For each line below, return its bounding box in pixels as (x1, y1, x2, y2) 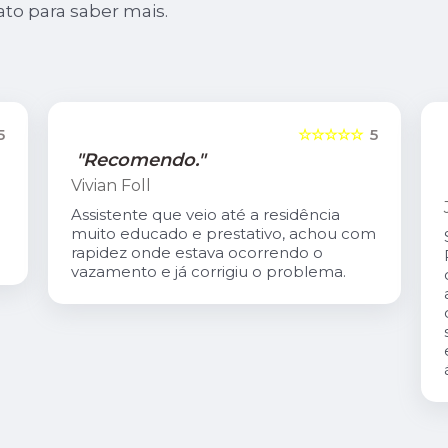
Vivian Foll (70, 176, 151, 196)
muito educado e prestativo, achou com (70, 224, 376, 244)
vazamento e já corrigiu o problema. (70, 262, 346, 282)
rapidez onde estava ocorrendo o (70, 243, 323, 263)
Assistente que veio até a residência (70, 205, 340, 225)
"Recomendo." (75, 149, 205, 172)
